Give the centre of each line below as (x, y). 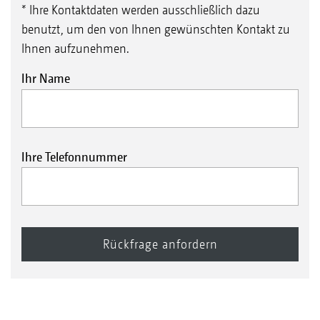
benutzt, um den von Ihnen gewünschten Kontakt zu (156, 29)
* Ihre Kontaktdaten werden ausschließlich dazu (141, 10)
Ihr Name (46, 79)
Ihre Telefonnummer (74, 156)
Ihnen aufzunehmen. (75, 49)
